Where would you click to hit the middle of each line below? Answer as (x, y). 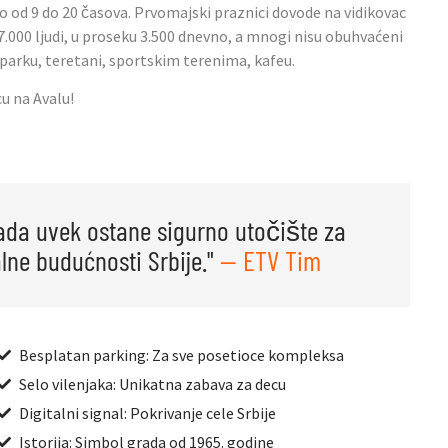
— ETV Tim (270, 260)
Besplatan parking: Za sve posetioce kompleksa (182, 355)
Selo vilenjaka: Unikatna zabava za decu (153, 384)
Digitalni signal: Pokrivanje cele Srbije (148, 413)
